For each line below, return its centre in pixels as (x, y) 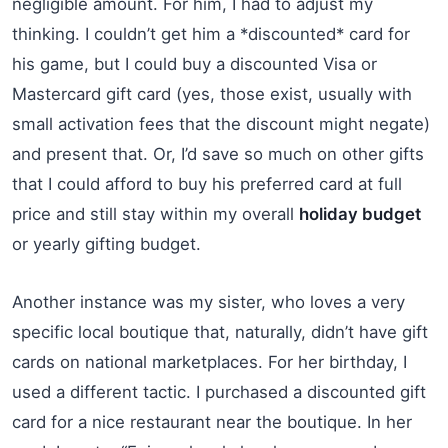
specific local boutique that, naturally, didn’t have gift (220, 331)
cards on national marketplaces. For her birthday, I (209, 361)
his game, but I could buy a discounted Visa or (194, 63)
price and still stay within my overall (155, 213)
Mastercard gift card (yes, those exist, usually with (212, 93)
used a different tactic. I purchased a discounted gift (219, 391)
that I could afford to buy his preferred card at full (207, 183)
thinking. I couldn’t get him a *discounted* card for (211, 33)
